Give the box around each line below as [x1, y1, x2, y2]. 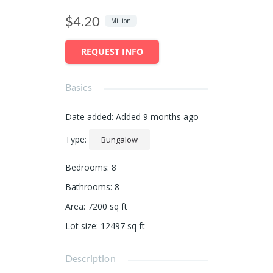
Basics [65, 80, 92, 93]
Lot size [65, 219, 96, 232]
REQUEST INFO [80, 45, 143, 57]
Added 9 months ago [115, 110, 199, 122]
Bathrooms [65, 180, 110, 193]
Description [65, 252, 116, 264]
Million [110, 16, 131, 25]
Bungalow [101, 133, 138, 145]
